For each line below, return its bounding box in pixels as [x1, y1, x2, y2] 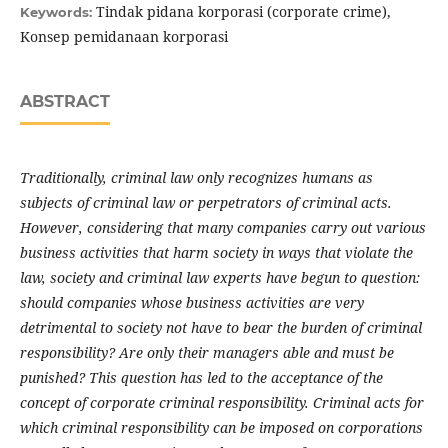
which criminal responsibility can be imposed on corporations [20, 417, 423, 437]
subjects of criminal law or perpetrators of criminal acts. [20, 192, 392, 212]
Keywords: [20, 3, 96, 20]
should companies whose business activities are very [20, 292, 364, 312]
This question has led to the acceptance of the [89, 367, 383, 387]
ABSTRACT [20, 91, 110, 111]
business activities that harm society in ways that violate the [20, 242, 413, 262]
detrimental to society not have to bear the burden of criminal [20, 317, 422, 337]
